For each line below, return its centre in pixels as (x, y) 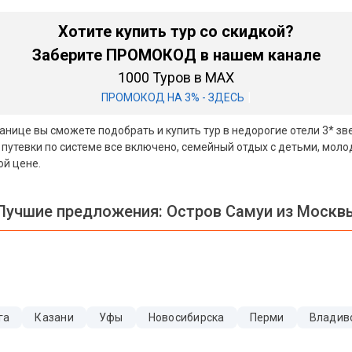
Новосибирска (186, 317)
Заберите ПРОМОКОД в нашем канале (176, 55)
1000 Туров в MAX (176, 77)
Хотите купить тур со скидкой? (176, 31)
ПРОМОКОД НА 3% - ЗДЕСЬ (172, 97)
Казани (54, 317)
